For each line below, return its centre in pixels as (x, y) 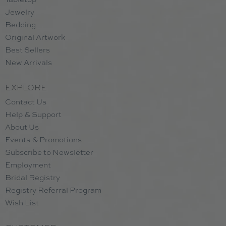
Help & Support (33, 114)
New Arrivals (29, 62)
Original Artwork (35, 37)
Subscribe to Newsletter (49, 152)
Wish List (22, 202)
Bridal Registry (33, 177)
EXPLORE (26, 87)
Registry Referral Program (53, 190)
